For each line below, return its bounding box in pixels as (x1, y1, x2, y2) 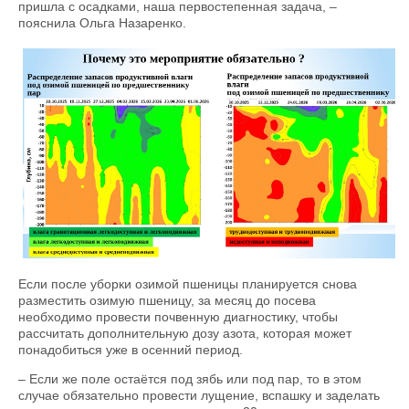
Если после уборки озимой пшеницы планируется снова (18, 276, 357, 291)
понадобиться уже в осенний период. (18, 341, 243, 357)
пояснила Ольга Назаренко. (18, 16, 186, 31)
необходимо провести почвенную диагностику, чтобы (18, 309, 338, 324)
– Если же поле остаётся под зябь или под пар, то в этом (18, 371, 362, 386)
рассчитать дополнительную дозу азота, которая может (18, 325, 351, 341)
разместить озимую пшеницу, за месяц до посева (18, 292, 316, 308)
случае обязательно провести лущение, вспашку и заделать (18, 387, 380, 403)
